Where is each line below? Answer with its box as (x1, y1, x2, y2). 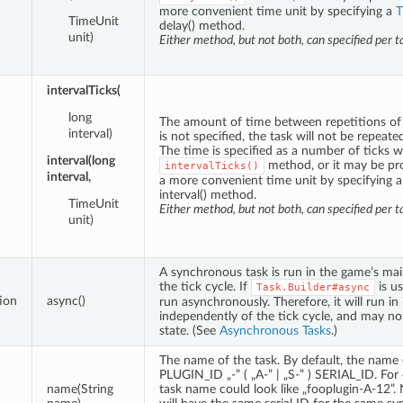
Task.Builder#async (255, 281, 370, 293)
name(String (46, 381, 113, 396)
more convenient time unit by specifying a (158, 4, 396, 18)
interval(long (46, 153, 115, 167)
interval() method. (158, 187, 256, 201)
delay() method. (158, 18, 245, 32)
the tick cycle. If (158, 279, 251, 293)
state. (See (158, 323, 219, 337)
